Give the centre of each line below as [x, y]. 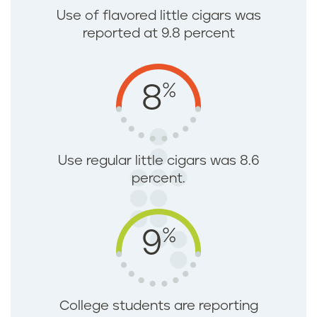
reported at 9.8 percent [158, 34]
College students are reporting [158, 306]
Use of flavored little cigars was [158, 16]
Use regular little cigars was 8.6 [158, 161]
